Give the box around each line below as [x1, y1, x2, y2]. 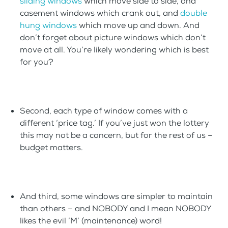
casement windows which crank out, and [20, 8, 180, 19]
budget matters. [20, 142, 83, 153]
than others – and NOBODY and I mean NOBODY [20, 203, 211, 214]
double [180, 8, 207, 19]
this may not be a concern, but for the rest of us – [20, 130, 213, 141]
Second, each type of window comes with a [20, 105, 188, 117]
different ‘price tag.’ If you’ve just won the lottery [20, 118, 209, 129]
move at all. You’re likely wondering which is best [20, 44, 209, 55]
